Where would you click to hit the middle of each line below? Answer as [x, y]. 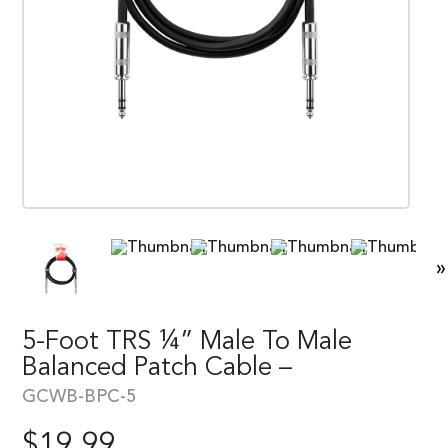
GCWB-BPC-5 [79, 396]
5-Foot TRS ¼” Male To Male [187, 341]
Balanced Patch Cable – [157, 367]
